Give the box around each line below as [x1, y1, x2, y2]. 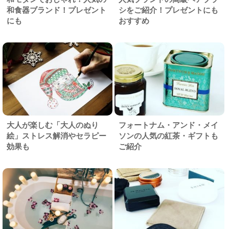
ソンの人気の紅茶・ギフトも [119, 131, 218, 141]
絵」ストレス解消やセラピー [7, 131, 106, 141]
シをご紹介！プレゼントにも [119, 6, 218, 15]
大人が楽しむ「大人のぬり [7, 121, 99, 130]
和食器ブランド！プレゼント [7, 6, 106, 15]
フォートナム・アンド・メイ [119, 121, 218, 130]
